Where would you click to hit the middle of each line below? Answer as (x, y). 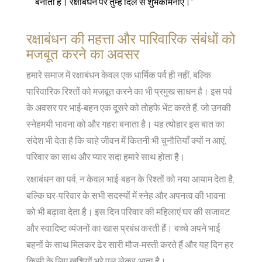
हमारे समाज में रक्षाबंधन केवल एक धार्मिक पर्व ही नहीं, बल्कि (119, 75)
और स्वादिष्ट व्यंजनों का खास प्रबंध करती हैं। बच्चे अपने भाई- (125, 228)
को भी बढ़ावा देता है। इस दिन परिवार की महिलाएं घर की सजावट (128, 212)
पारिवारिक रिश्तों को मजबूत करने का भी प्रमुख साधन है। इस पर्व (129, 91)
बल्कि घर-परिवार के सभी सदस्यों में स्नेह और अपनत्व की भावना (126, 195)
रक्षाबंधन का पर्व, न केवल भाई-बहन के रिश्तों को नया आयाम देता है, (130, 179)
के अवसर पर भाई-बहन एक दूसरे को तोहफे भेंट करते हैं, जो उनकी (129, 108)
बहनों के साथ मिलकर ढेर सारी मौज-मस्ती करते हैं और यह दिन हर (130, 244)
